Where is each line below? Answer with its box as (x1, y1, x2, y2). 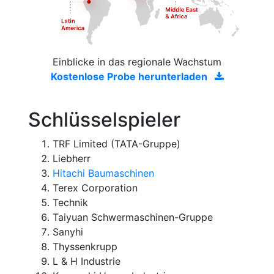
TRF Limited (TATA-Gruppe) (53, 137, 180, 150)
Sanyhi (53, 225, 83, 238)
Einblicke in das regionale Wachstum (53, 55, 221, 68)
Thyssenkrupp (53, 240, 117, 253)
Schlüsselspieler (28, 107, 180, 131)
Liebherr (53, 152, 91, 165)
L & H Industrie (53, 254, 120, 267)
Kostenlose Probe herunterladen (50, 70, 210, 83)
